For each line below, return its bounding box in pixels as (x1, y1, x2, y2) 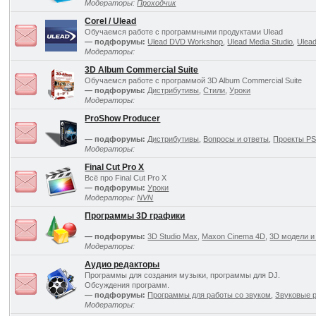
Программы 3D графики (85, 211, 186, 221)
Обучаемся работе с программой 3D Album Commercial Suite (85, 76, 303, 85)
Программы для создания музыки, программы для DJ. (85, 271, 281, 279)
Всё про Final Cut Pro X (85, 174, 167, 182)
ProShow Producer (85, 114, 161, 123)
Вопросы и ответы (203, 135, 269, 143)
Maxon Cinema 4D (202, 232, 266, 241)
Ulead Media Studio (227, 37, 293, 46)
